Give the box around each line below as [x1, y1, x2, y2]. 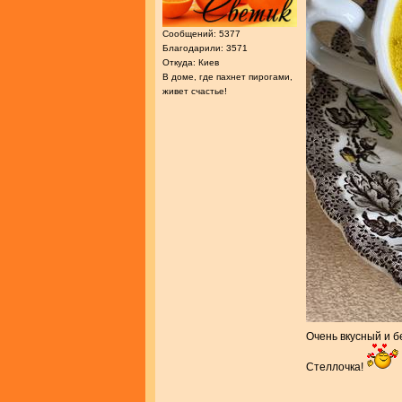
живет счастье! [162, 86, 227, 97]
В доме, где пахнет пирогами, [162, 72, 293, 83]
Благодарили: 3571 [162, 43, 248, 54]
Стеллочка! [306, 361, 366, 374]
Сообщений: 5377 [162, 29, 240, 39]
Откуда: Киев [162, 57, 219, 68]
